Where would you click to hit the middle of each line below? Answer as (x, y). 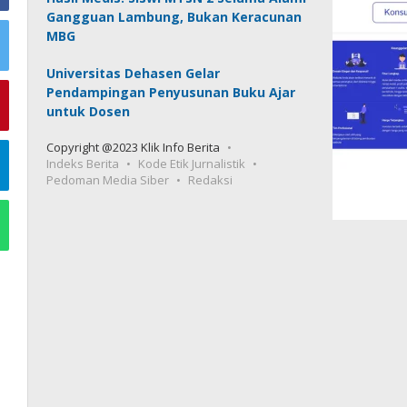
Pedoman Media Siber (108, 180)
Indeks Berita (83, 164)
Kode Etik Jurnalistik (192, 164)
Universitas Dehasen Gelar (134, 73)
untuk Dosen (89, 111)
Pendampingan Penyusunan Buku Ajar (171, 92)
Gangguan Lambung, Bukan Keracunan (174, 17)
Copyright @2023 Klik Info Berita (134, 147)
